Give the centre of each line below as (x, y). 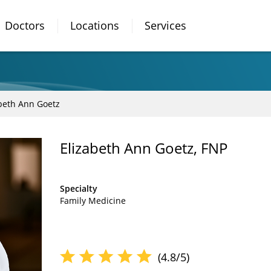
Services (165, 25)
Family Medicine (93, 201)
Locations (95, 25)
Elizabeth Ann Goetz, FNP (144, 148)
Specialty (79, 188)
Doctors (25, 25)
